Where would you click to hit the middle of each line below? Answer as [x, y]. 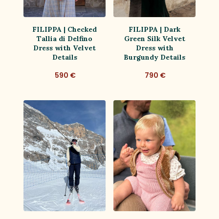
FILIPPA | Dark [154, 30]
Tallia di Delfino [65, 39]
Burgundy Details [154, 57]
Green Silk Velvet [154, 39]
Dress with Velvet [65, 48]
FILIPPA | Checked [65, 30]
